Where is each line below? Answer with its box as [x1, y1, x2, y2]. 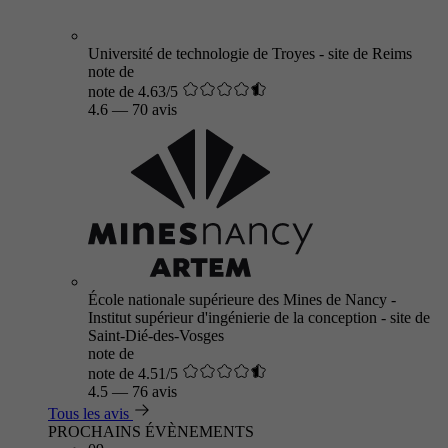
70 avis [132, 101, 177, 118]
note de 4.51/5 [88, 365, 178, 382]
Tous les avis [48, 405, 129, 422]
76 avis [132, 383, 177, 400]
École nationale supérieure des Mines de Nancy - [88, 291, 396, 308]
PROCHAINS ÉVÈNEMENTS [48, 423, 254, 440]
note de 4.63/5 [88, 83, 178, 100]
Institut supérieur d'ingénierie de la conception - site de [88, 309, 430, 326]
